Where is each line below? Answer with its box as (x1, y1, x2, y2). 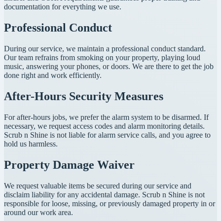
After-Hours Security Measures (4, 89, 163, 103)
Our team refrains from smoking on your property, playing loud (4, 53, 200, 62)
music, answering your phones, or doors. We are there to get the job (4, 62, 214, 71)
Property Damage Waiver (4, 158, 135, 171)
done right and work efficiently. (4, 71, 102, 79)
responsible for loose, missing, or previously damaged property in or (4, 199, 215, 208)
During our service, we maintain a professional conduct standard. (4, 44, 206, 53)
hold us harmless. (4, 139, 58, 148)
